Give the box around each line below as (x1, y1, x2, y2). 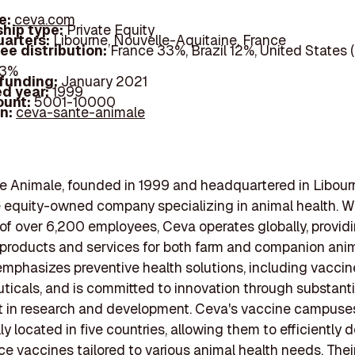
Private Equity (67, 21, 155, 40)
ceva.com (14, 10, 76, 29)
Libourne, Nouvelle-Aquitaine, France (53, 31, 287, 50)
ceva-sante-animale (16, 103, 146, 122)
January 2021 (61, 72, 148, 91)
